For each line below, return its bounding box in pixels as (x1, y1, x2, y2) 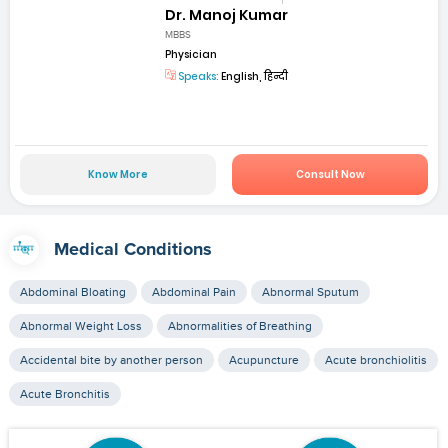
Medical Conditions (53, 241, 212, 260)
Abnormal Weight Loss (19, 319, 142, 334)
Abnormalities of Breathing (167, 319, 312, 334)
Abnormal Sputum (261, 285, 359, 300)
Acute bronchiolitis (324, 353, 427, 368)
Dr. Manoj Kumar (165, 4, 289, 25)
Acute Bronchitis (19, 387, 110, 402)
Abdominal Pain (151, 285, 236, 300)
